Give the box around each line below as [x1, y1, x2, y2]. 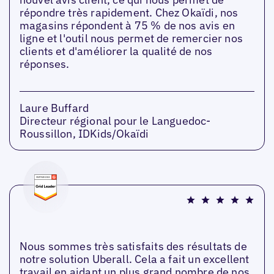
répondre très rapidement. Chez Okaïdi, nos [19, 6, 239, 20]
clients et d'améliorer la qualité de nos [19, 44, 213, 59]
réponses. [19, 57, 70, 72]
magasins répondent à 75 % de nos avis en [19, 18, 235, 33]
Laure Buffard [19, 101, 89, 116]
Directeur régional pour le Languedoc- [19, 114, 211, 128]
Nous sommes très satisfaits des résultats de [19, 239, 247, 254]
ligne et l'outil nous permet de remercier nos [19, 31, 243, 46]
